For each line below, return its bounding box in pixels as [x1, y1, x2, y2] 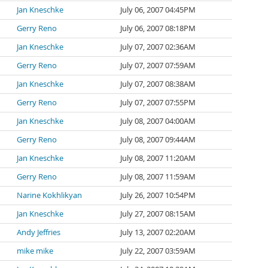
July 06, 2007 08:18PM [120, 23, 196, 33]
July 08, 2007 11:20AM [120, 153, 196, 163]
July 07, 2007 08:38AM [120, 79, 196, 89]
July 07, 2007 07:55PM [120, 98, 196, 108]
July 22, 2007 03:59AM [120, 246, 196, 256]
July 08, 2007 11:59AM [120, 172, 196, 182]
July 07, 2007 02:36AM [120, 42, 196, 52]
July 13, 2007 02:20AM [120, 227, 196, 237]
